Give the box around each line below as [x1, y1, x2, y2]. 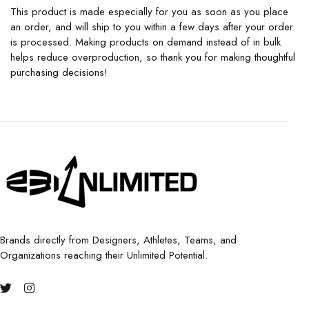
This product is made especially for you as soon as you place [10, 4, 288, 19]
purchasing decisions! [10, 65, 108, 80]
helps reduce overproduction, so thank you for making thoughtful [10, 50, 295, 65]
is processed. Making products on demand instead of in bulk [10, 34, 281, 50]
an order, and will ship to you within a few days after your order [10, 19, 293, 34]
